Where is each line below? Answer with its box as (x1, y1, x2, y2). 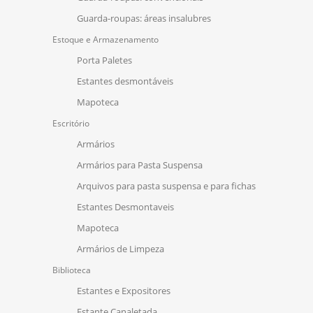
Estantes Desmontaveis (77, 201, 174, 214)
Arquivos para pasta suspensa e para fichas (77, 180, 256, 193)
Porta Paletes (77, 54, 132, 67)
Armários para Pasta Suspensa (77, 159, 203, 172)
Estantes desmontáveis (77, 75, 173, 88)
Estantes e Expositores (77, 284, 170, 298)
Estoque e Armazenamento (52, 34, 159, 46)
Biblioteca (52, 264, 91, 277)
